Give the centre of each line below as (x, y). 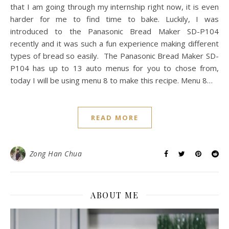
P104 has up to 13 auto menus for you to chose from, (114, 68)
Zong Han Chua (55, 153)
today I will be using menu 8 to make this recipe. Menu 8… (111, 80)
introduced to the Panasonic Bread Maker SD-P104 (114, 31)
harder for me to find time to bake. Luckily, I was (114, 19)
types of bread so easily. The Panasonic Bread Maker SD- (114, 55)
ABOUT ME (114, 195)
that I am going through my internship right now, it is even (114, 6)
